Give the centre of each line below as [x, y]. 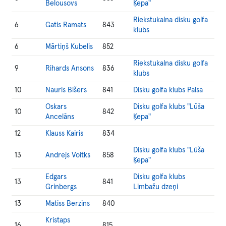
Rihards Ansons [70, 69]
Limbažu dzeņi [156, 187]
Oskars [56, 107]
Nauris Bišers [66, 90]
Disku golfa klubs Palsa [168, 90]
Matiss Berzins [68, 204]
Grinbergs [61, 187]
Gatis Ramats [66, 25]
